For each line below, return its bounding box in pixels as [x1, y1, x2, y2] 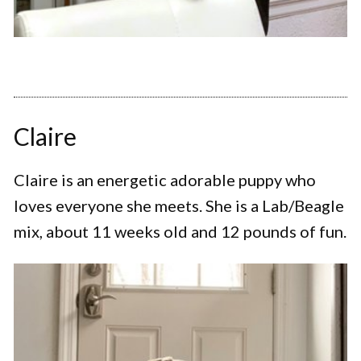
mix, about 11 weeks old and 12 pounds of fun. [14, 222, 346, 242]
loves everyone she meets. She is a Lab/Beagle [14, 196, 344, 216]
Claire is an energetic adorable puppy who [14, 170, 316, 190]
